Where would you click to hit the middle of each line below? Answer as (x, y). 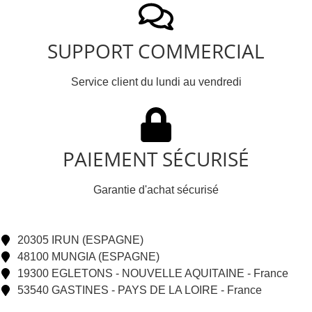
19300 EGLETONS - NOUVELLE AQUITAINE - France (153, 273)
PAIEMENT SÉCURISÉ (156, 158)
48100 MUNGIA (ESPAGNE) (88, 256)
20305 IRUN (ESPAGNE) (80, 240)
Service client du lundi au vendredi (156, 81)
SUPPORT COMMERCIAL (156, 50)
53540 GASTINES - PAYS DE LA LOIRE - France (140, 290)
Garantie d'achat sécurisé (156, 189)
